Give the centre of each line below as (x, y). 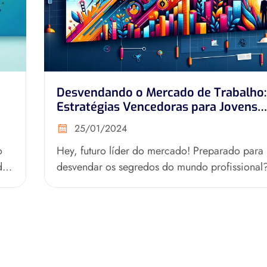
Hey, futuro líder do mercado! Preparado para (160, 150)
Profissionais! (94, 121)
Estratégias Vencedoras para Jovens (157, 107)
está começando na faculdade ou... (135, 183)
